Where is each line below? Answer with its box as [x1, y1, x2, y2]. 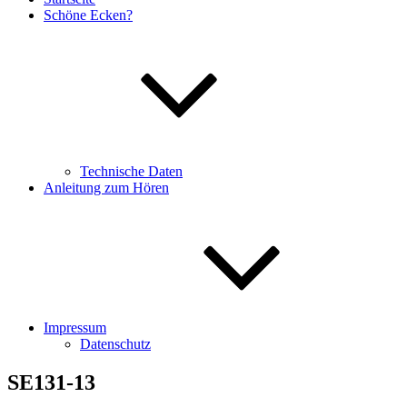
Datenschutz [80, 336, 151, 352]
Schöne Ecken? [44, 7, 133, 23]
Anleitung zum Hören [44, 180, 169, 195]
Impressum [44, 320, 106, 335]
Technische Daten [80, 164, 183, 179]
